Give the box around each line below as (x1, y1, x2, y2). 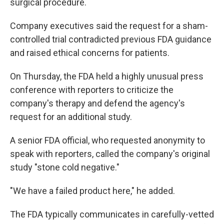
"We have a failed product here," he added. (10, 185, 175, 196)
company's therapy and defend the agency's (10, 98, 185, 108)
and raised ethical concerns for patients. (10, 47, 169, 58)
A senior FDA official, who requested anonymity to (10, 135, 205, 145)
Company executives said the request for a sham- (10, 20, 208, 31)
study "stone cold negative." (10, 162, 119, 172)
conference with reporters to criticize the (10, 84, 173, 95)
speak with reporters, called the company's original (10, 148, 210, 159)
